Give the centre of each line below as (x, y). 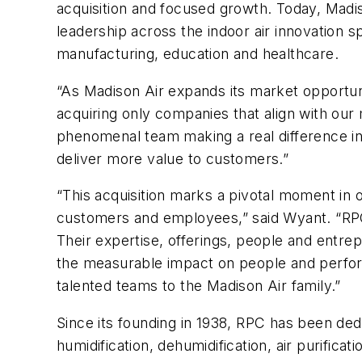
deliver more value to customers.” (173, 158)
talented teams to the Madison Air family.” (199, 286)
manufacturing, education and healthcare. (198, 54)
